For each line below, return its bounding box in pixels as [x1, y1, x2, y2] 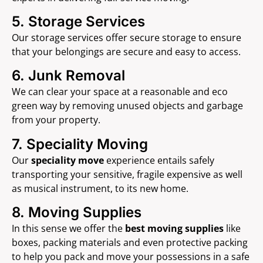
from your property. [12, 113, 100, 127]
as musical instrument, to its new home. [12, 181, 188, 195]
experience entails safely [104, 153, 214, 167]
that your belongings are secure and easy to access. [12, 45, 241, 58]
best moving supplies [125, 222, 224, 235]
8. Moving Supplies [12, 204, 141, 221]
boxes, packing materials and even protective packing [12, 236, 248, 249]
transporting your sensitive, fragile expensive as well [12, 167, 242, 181]
